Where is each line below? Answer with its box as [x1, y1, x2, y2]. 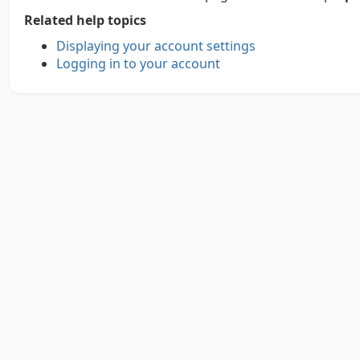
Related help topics [24, 11, 146, 29]
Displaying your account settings [56, 37, 256, 55]
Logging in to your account [56, 55, 220, 72]
